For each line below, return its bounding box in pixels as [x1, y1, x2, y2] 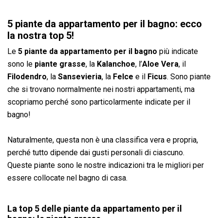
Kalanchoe [97, 59, 135, 69]
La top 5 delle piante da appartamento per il [7, 203, 182, 214]
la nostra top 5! [7, 29, 74, 41]
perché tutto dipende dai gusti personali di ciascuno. [7, 147, 184, 157]
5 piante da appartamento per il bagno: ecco [7, 18, 202, 30]
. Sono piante [167, 72, 211, 81]
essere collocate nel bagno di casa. [7, 173, 127, 182]
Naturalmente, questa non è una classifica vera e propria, [7, 135, 198, 145]
